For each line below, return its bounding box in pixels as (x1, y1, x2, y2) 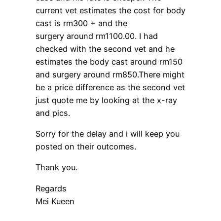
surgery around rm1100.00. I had (36, 31, 158, 41)
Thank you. (36, 162, 77, 173)
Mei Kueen (36, 196, 74, 206)
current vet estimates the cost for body (36, 5, 185, 15)
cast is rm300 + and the (36, 18, 127, 28)
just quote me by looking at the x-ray (36, 95, 177, 105)
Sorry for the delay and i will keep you (36, 129, 180, 139)
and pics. (36, 108, 70, 118)
